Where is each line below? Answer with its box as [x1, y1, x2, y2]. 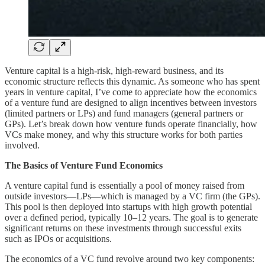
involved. [5, 140, 40, 150]
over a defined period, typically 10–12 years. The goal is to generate [5, 212, 258, 222]
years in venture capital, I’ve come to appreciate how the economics [5, 86, 257, 97]
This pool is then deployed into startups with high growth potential [5, 201, 252, 212]
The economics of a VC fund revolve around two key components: [5, 253, 254, 264]
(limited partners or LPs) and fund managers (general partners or [5, 108, 243, 118]
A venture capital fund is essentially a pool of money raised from [5, 180, 244, 190]
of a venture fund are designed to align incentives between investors [5, 97, 257, 108]
